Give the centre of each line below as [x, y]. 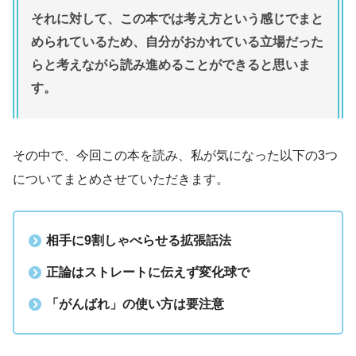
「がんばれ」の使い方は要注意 [135, 304]
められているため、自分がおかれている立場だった [177, 42]
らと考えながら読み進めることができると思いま [171, 65]
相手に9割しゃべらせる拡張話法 [139, 241]
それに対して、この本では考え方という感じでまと [177, 19]
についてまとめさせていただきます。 [121, 180]
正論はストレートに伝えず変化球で [148, 273]
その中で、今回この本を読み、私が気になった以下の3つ [175, 156]
